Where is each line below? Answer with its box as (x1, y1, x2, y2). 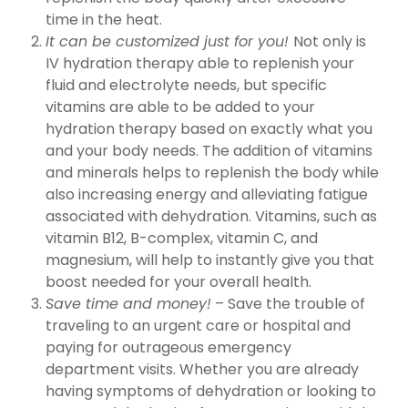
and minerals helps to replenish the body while (46, 161, 379, 183)
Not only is (293, 30, 366, 52)
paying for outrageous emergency (46, 336, 291, 358)
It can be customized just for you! (46, 30, 293, 52)
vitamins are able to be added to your (46, 96, 315, 117)
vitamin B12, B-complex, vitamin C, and (46, 227, 318, 249)
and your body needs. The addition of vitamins (46, 139, 372, 161)
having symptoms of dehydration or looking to (46, 380, 376, 402)
